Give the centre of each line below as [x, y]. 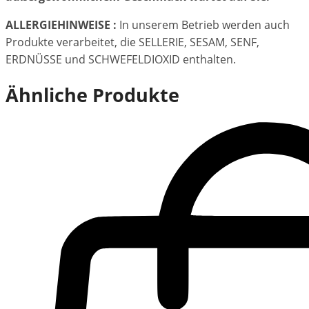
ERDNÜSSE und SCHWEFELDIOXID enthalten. [121, 60]
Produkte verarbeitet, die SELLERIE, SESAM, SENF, [132, 42]
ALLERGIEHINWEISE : [61, 25]
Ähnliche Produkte [92, 95]
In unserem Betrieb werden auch [203, 25]
